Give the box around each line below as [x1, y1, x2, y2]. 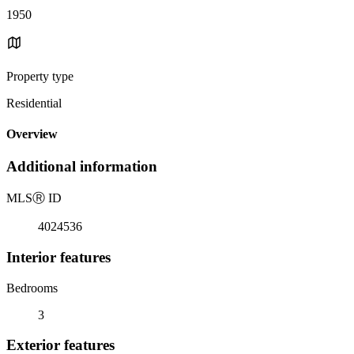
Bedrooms [6, 281, 58, 295]
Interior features [6, 248, 111, 265]
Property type [6, 69, 73, 83]
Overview [6, 127, 58, 141]
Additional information [6, 158, 157, 175]
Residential [6, 96, 62, 110]
